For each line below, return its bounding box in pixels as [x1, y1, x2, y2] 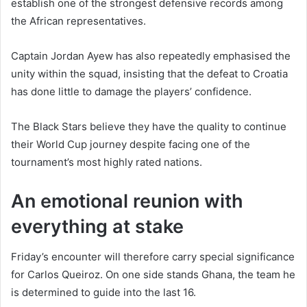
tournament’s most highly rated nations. [11, 155, 202, 169]
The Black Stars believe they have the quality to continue [11, 119, 286, 133]
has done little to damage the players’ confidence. [11, 84, 251, 98]
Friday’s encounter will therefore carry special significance [11, 250, 295, 264]
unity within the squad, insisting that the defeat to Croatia [11, 66, 288, 80]
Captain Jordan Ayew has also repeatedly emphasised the [11, 49, 291, 62]
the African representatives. [11, 14, 146, 27]
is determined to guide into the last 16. [11, 286, 196, 299]
